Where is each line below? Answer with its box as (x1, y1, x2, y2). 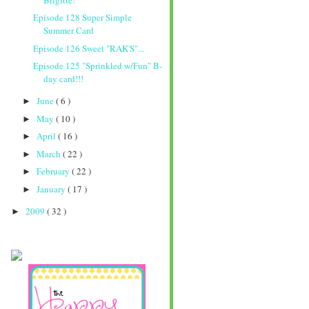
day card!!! (43, 72, 84, 86)
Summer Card (43, 24, 94, 37)
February (36, 165, 72, 178)
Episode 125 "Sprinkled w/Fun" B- (33, 59, 163, 72)
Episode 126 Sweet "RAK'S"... (33, 41, 145, 54)
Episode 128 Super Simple (33, 11, 132, 24)
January (36, 182, 68, 195)
